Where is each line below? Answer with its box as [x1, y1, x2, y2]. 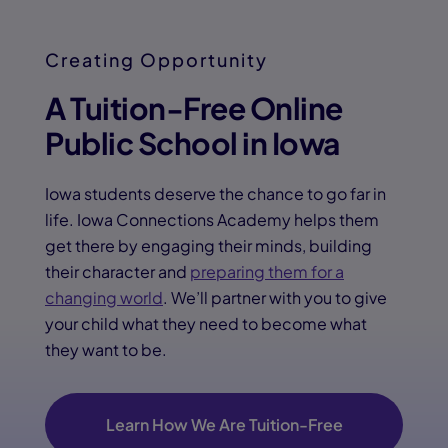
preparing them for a [190, 261, 344, 282]
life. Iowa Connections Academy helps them [45, 209, 379, 230]
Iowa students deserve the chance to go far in [45, 183, 386, 204]
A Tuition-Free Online [45, 89, 343, 127]
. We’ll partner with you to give [163, 287, 387, 308]
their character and [45, 261, 190, 282]
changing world [45, 287, 163, 308]
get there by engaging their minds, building [45, 235, 372, 256]
